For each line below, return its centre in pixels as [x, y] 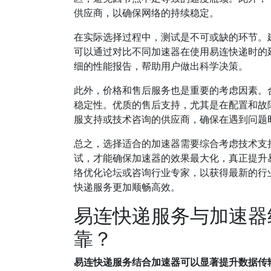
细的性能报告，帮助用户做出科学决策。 [161, 66]
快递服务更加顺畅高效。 [127, 187]
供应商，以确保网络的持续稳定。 [146, 13]
